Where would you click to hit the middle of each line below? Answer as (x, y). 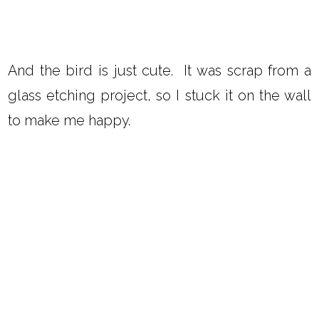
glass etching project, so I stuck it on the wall (159, 96)
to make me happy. (69, 121)
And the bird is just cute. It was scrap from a (159, 71)
